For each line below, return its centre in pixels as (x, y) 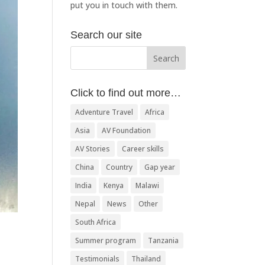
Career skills (143, 149)
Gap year (160, 167)
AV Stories (93, 149)
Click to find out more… (126, 93)
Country (119, 167)
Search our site (106, 35)
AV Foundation (127, 130)
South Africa (96, 222)
